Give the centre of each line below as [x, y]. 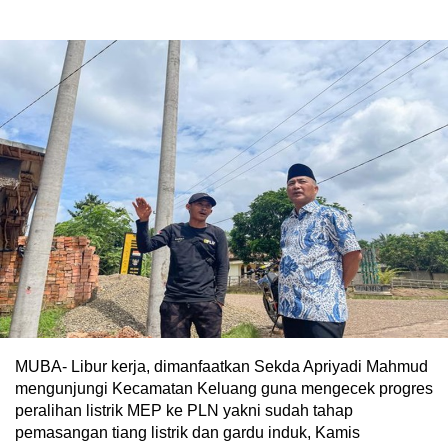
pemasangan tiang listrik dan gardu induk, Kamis [187, 433]
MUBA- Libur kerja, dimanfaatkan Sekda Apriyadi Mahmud [221, 367]
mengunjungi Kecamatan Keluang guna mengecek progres [224, 389]
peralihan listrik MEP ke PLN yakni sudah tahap [184, 411]
